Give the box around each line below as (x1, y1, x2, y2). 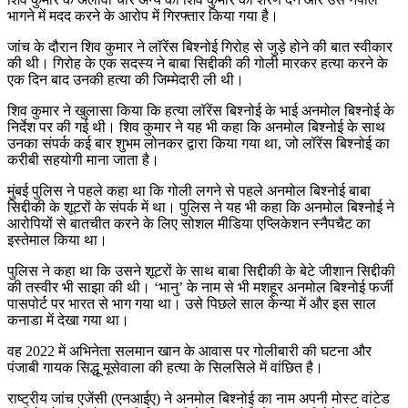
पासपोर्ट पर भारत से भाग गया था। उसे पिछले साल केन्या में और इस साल (7, 295, 376, 311)
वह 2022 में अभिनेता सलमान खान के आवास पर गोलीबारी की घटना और (7, 342, 372, 359)
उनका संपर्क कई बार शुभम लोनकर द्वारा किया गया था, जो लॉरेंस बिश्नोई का (7, 135, 390, 151)
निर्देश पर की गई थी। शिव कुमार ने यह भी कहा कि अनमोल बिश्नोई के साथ (7, 118, 385, 135)
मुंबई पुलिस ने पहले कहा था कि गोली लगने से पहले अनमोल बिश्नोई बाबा (7, 182, 371, 199)
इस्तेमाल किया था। (7, 231, 107, 248)
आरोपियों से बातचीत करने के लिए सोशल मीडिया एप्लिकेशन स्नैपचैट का (7, 215, 371, 231)
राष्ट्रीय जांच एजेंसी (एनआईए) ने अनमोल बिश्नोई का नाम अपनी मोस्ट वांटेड (7, 390, 390, 406)
